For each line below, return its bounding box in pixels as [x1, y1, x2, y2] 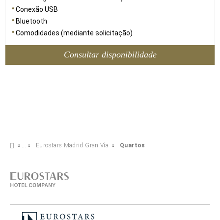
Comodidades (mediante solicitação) [16, 28, 133, 37]
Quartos [120, 142, 145, 149]
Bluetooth [16, 17, 47, 25]
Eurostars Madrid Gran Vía [36, 142, 109, 149]
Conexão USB [16, 5, 58, 13]
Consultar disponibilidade [63, 50, 157, 60]
